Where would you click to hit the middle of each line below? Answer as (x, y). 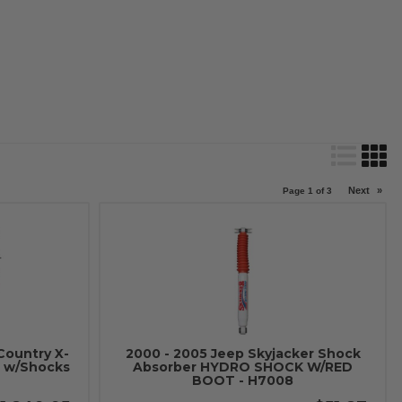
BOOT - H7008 (243, 380)
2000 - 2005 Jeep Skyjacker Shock (243, 354)
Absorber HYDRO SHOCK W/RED (243, 367)
